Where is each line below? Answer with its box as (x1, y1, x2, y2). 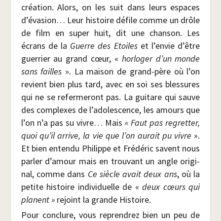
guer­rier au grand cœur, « (21, 52, 122, 64)
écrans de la (21, 39, 71, 51)
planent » (21, 193, 55, 205)
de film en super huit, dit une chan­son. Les (21, 27, 200, 38)
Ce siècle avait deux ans (87, 168, 177, 180)
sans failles (21, 65, 62, 77)
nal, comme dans (21, 168, 88, 180)
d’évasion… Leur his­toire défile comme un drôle (21, 14, 200, 26)
